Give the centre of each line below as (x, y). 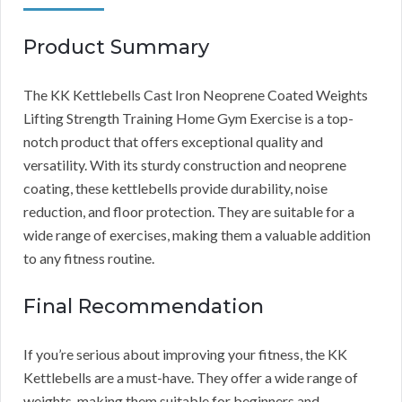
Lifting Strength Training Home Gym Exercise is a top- (188, 118)
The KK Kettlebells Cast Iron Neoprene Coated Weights (196, 95)
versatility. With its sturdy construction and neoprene (185, 165)
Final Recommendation (144, 307)
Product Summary (116, 48)
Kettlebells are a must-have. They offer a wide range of (191, 378)
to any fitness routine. (89, 258)
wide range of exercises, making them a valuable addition (197, 235)
